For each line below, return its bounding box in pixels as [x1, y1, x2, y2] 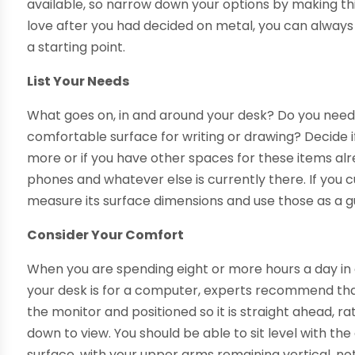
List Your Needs [27, 71, 130, 90]
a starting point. [27, 37, 126, 56]
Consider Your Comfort [27, 225, 185, 244]
